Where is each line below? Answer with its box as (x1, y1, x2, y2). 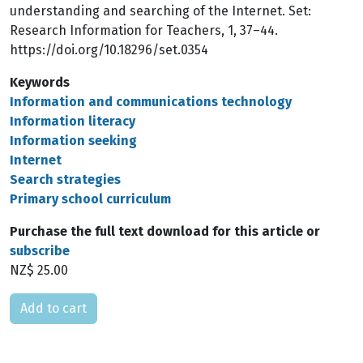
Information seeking (10, 133, 137, 148)
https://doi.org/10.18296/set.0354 (10, 42, 208, 58)
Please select (9, 294, 90, 310)
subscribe (10, 243, 70, 258)
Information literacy (10, 113, 135, 129)
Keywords (10, 75, 70, 90)
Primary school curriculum (10, 191, 171, 207)
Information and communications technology (10, 94, 292, 109)
